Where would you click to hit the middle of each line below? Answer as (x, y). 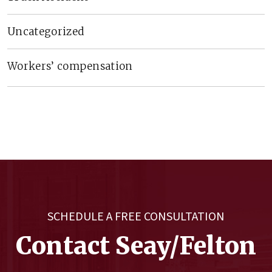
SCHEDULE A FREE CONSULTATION (136, 216)
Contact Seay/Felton (136, 246)
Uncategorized (46, 31)
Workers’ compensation (70, 66)
